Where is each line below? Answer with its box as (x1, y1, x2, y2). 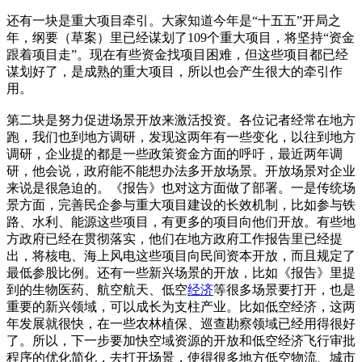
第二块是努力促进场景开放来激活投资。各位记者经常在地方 (6, 112, 356, 127)
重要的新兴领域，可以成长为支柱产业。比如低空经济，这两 (6, 299, 356, 314)
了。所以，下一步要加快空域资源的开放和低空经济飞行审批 (6, 333, 356, 347)
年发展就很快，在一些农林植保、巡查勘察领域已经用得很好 (6, 316, 356, 330)
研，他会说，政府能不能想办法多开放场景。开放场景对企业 (6, 163, 356, 178)
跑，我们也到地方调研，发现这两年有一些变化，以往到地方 (6, 129, 356, 144)
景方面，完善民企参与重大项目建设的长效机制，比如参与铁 (6, 197, 356, 212)
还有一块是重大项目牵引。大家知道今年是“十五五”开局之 (6, 13, 341, 27)
